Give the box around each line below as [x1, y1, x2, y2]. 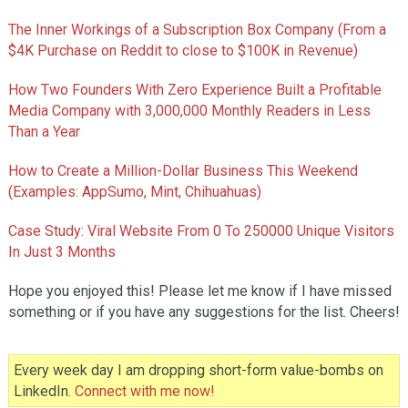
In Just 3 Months [7, 243, 116, 261]
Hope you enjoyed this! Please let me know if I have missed [7, 282, 392, 301]
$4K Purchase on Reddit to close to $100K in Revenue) [7, 42, 358, 60]
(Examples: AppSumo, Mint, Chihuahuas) [7, 183, 261, 201]
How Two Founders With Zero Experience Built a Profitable [7, 81, 382, 99]
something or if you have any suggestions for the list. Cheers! [7, 303, 400, 321]
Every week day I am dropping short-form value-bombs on [13, 362, 383, 380]
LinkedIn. [13, 382, 75, 401]
